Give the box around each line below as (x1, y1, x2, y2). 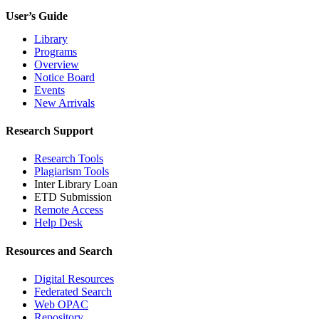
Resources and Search (6, 244, 113, 257)
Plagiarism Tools (34, 165, 109, 178)
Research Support (6, 125, 93, 137)
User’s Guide (6, 9, 68, 22)
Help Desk (34, 216, 83, 229)
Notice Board (34, 70, 95, 83)
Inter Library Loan (34, 178, 117, 191)
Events (34, 83, 65, 96)
